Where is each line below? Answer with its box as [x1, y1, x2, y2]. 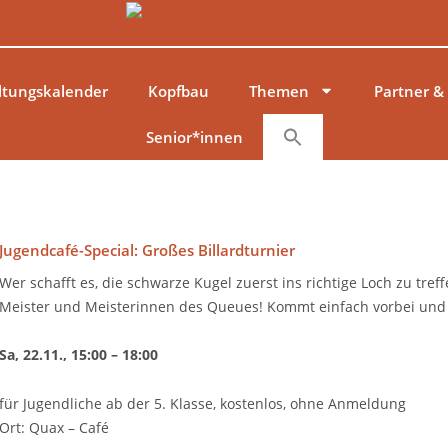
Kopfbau [147, 80, 209, 101]
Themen [248, 80, 309, 101]
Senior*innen [145, 126, 243, 147]
